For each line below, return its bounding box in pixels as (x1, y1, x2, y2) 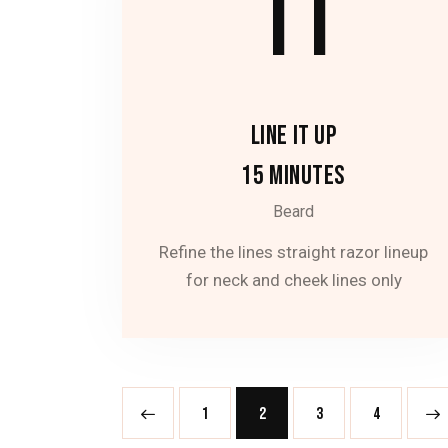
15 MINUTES (241, 160, 346, 193)
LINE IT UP (250, 120, 337, 153)
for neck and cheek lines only (185, 269, 402, 290)
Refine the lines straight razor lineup (159, 241, 429, 262)
